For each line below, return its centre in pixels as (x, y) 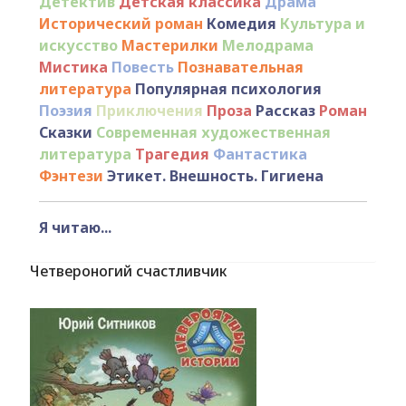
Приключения (149, 111)
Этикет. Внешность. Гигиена (215, 176)
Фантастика (260, 154)
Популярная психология (228, 89)
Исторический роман (121, 24)
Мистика (73, 67)
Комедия (241, 24)
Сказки (65, 132)
